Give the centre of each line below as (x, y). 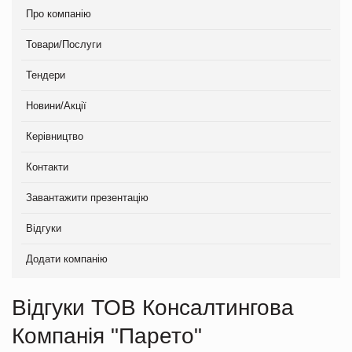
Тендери (46, 75)
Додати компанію (67, 258)
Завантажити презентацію (87, 197)
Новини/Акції (56, 105)
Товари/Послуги (64, 44)
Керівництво (55, 136)
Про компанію (59, 13)
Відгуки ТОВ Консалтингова (153, 307)
